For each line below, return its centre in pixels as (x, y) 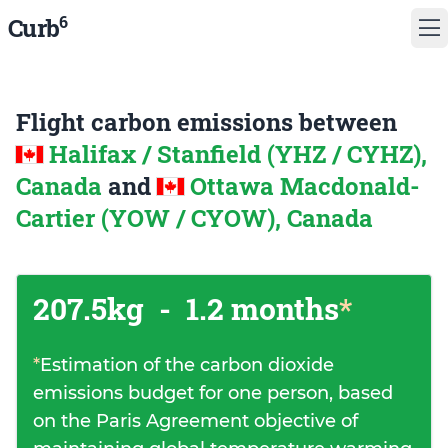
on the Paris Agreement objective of (195, 421)
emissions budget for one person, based (213, 393)
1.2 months (259, 308)
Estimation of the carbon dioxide (187, 365)
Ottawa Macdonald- (305, 186)
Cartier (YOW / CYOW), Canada (194, 218)
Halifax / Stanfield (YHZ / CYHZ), (238, 154)
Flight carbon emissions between (206, 122)
